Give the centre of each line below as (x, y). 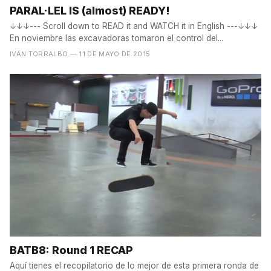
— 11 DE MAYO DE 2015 (110, 54)
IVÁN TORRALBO (39, 54)
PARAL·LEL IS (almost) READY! (90, 10)
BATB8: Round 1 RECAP (71, 250)
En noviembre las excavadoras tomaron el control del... (116, 38)
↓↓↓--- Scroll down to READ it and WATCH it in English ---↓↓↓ (134, 26)
